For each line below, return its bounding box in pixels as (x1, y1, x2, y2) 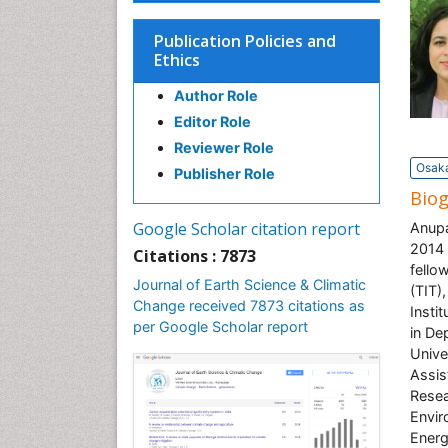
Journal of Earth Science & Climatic (133, 276, 366, 293)
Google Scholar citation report (133, 218, 360, 240)
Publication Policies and (154, 30, 336, 52)
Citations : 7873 (133, 245, 256, 267)
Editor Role (174, 113, 251, 130)
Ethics (154, 49, 200, 71)
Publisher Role (174, 165, 275, 182)
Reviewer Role (174, 139, 274, 156)
